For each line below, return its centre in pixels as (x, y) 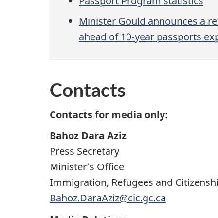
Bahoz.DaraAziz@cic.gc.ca (108, 198)
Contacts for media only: (109, 114)
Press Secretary (84, 151)
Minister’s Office (87, 167)
